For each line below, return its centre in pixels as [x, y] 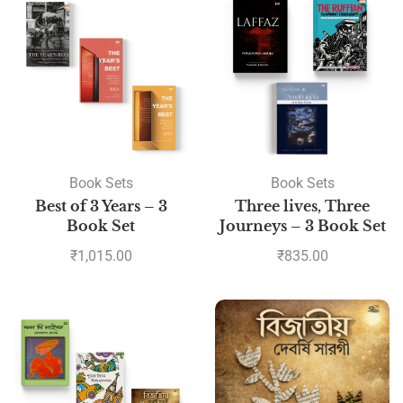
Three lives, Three [302, 206]
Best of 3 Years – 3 [101, 206]
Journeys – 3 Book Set [302, 226]
